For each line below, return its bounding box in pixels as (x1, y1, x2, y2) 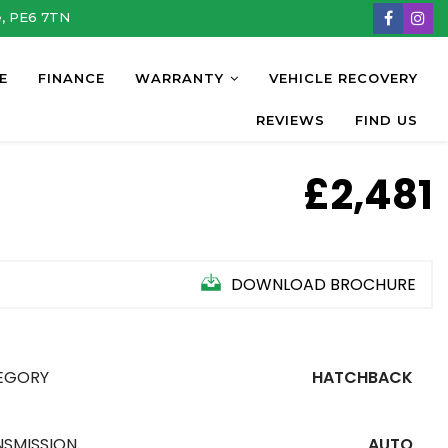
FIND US (355, 112, 418, 128)
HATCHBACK (312, 366, 413, 389)
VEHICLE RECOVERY (269, 70, 418, 86)
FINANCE (38, 70, 105, 86)
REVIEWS (256, 112, 325, 128)
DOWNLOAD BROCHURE (231, 273, 416, 296)
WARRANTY (135, 70, 224, 86)
